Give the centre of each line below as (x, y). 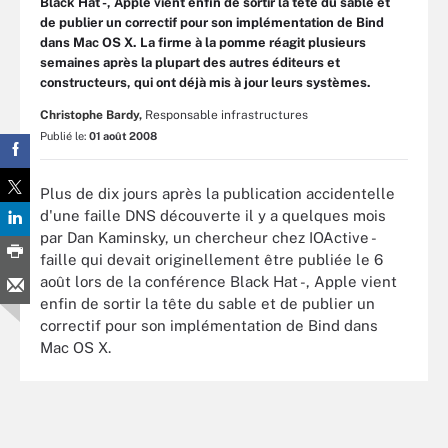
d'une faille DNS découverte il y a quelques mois (213, 215)
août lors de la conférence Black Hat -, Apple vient (218, 281)
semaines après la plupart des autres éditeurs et (190, 62)
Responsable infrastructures (226, 115)
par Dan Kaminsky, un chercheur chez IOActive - (207, 237)
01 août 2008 (123, 136)
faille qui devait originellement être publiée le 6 (211, 259)
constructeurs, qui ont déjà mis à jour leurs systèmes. (205, 82)
